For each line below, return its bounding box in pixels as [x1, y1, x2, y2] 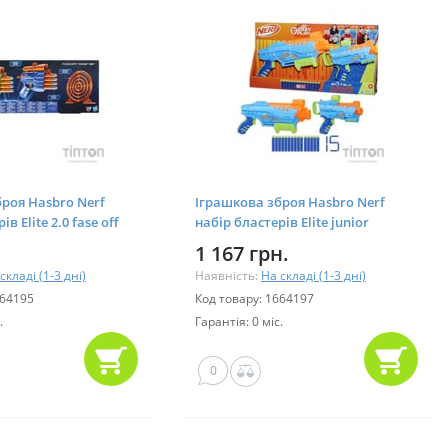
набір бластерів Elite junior [195, 212, 369, 231]
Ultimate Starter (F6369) [195, 232, 343, 251]
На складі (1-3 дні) [261, 266, 366, 284]
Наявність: [195, 266, 261, 284]
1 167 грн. [195, 239, 289, 267]
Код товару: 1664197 [195, 289, 314, 307]
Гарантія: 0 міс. [195, 312, 283, 330]
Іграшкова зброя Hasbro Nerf [195, 192, 385, 211]
